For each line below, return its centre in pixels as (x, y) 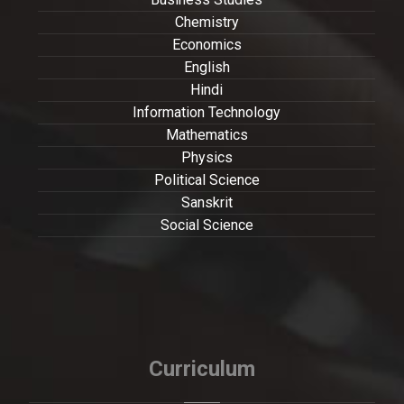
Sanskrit (207, 202)
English (207, 67)
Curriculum (202, 368)
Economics (207, 44)
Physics (207, 157)
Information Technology (207, 112)
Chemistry (207, 22)
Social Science (207, 225)
